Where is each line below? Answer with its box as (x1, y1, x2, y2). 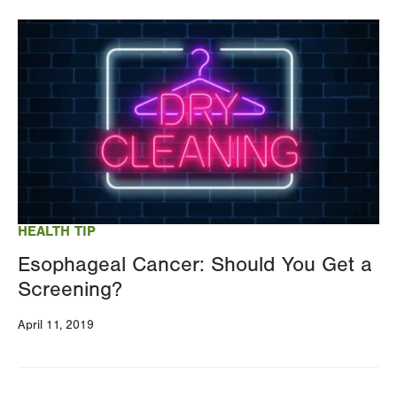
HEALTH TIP (18, 222, 96, 239)
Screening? (18, 276, 122, 301)
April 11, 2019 (18, 317, 94, 332)
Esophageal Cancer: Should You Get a (18, 252, 372, 276)
